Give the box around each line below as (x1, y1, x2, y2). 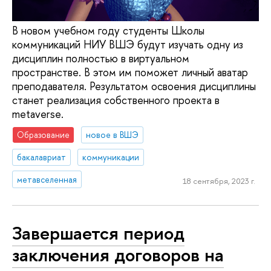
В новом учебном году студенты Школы (12, 23, 204, 39)
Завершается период (12, 220, 184, 246)
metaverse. (12, 106, 64, 122)
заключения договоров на (12, 242, 224, 268)
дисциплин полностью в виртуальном (12, 51, 189, 67)
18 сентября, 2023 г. (182, 175, 255, 187)
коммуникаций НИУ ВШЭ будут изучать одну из (12, 37, 243, 53)
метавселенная (17, 173, 77, 185)
